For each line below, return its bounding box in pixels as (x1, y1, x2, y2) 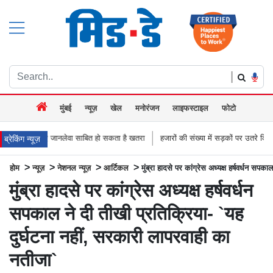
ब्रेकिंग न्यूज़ (4, 133, 40, 144)
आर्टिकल (104, 163, 129, 172)
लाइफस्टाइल (172, 103, 208, 113)
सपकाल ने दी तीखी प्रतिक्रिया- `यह (9, 203, 244, 224)
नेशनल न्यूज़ (57, 163, 91, 172)
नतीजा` (9, 249, 57, 270)
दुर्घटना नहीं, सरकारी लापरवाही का (9, 226, 230, 247)
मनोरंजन (135, 103, 159, 113)
